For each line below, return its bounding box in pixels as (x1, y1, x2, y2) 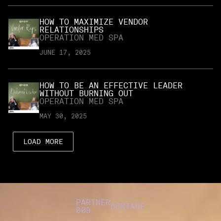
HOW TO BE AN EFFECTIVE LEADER (39, 80, 183, 90)
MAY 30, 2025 (39, 112, 87, 120)
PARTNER (76, 198, 110, 208)
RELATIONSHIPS (39, 25, 104, 35)
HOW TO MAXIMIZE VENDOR (39, 17, 148, 27)
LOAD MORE (23, 138, 63, 146)
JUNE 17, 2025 (39, 49, 91, 57)
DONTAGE (110, 202, 145, 212)
